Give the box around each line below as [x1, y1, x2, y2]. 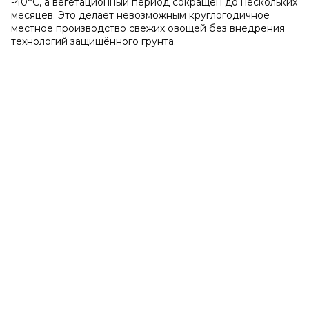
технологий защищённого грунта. [11, 35, 176, 48]
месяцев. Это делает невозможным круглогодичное [11, 9, 270, 21]
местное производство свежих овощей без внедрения [11, 22, 285, 34]
